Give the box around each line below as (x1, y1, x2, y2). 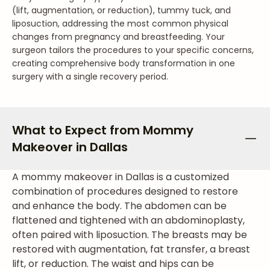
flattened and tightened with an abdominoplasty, (12, 213, 245, 227)
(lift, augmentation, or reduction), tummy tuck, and (12, 4, 231, 16)
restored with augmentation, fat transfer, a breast (12, 242, 250, 256)
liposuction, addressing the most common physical (12, 17, 228, 30)
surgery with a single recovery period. (12, 71, 168, 83)
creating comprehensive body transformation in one (12, 57, 235, 69)
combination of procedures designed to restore (12, 184, 238, 198)
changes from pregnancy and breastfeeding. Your (12, 31, 225, 43)
